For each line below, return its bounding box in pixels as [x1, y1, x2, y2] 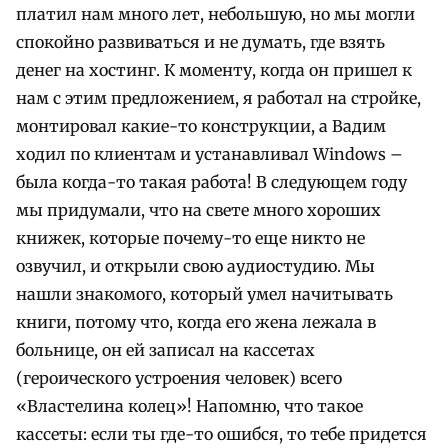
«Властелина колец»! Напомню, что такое [16, 396, 363, 417]
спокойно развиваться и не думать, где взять [16, 32, 385, 53]
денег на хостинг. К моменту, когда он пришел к [16, 60, 412, 81]
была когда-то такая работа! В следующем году [16, 172, 407, 193]
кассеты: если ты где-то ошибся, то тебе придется [16, 424, 427, 445]
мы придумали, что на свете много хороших [16, 200, 381, 221]
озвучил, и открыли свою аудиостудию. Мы [16, 256, 375, 277]
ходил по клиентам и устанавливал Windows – [16, 144, 403, 165]
